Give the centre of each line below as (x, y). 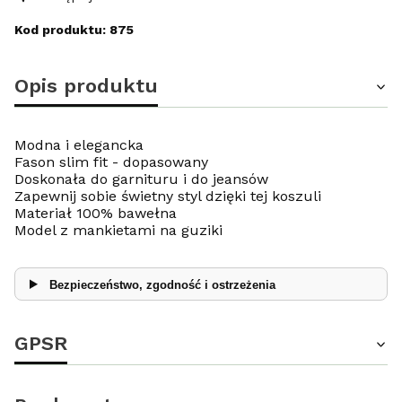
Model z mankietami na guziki (118, 230)
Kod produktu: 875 (74, 30)
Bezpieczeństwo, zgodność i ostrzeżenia (162, 285)
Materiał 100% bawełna (96, 213)
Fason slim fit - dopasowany (111, 162)
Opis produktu (86, 85)
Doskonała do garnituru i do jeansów (141, 179)
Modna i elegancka (79, 145)
